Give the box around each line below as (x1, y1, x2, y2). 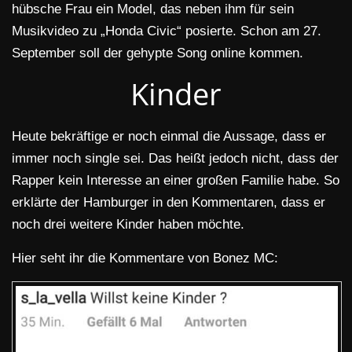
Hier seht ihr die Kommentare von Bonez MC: (12, 251, 278, 266)
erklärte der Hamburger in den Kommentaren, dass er (12, 195, 325, 210)
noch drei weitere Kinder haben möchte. (12, 217, 244, 232)
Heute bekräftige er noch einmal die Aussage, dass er (12, 129, 326, 144)
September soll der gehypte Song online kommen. (12, 46, 303, 60)
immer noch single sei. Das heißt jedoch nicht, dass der (12, 151, 339, 166)
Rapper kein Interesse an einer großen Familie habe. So (12, 173, 339, 188)
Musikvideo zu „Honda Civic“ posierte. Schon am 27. (12, 24, 321, 38)
